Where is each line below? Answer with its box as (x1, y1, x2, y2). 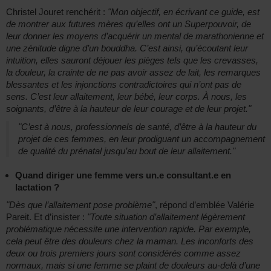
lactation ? (15, 182, 59, 193)
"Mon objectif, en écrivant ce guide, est (108, 7, 260, 18)
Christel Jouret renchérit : (6, 7, 108, 18)
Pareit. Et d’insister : (6, 212, 87, 223)
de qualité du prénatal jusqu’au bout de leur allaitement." (18, 146, 235, 157)
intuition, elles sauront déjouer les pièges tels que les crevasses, (6, 55, 258, 66)
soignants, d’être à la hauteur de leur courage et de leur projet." (6, 103, 251, 114)
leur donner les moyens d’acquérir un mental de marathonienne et (6, 31, 264, 42)
